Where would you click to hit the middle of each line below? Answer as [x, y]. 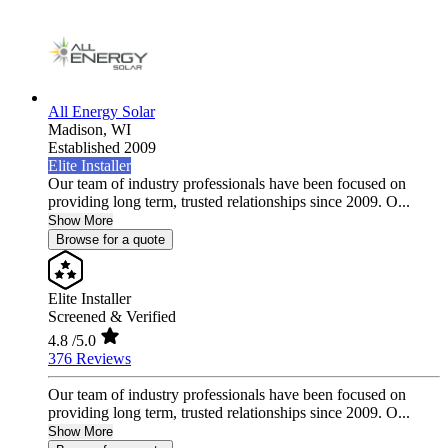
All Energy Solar [101, 112]
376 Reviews [89, 359]
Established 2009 [102, 148]
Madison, [79, 130]
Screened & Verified [112, 317]
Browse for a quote [110, 240]
